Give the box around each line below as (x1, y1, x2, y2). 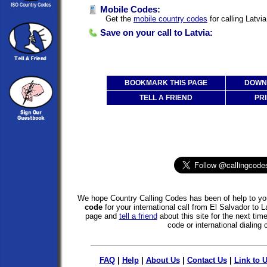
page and (85, 211, 119, 221)
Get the (103, 14, 133, 23)
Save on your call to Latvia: (98, 27, 213, 38)
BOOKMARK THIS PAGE (125, 78, 207, 87)
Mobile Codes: (98, 4, 160, 14)
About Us (145, 255, 180, 265)
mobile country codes (133, 14, 207, 23)
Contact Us (187, 255, 227, 265)
